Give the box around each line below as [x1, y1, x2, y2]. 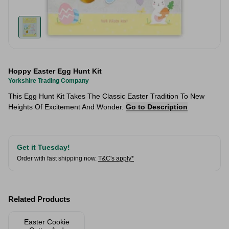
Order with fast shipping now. [17, 155, 97, 162]
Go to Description [126, 103, 188, 111]
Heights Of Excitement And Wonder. [8, 103, 126, 111]
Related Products [8, 195, 70, 203]
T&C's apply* [98, 155, 134, 162]
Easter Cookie [24, 218, 70, 226]
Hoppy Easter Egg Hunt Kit [8, 67, 102, 75]
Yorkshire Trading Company [8, 77, 89, 84]
